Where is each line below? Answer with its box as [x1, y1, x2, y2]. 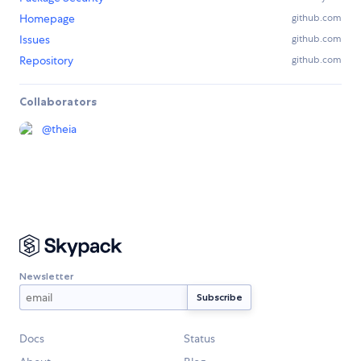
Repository [19, 53, 73, 68]
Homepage [19, 11, 75, 27]
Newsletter [19, 269, 73, 282]
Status [184, 331, 215, 346]
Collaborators [19, 94, 97, 110]
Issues [19, 32, 50, 48]
